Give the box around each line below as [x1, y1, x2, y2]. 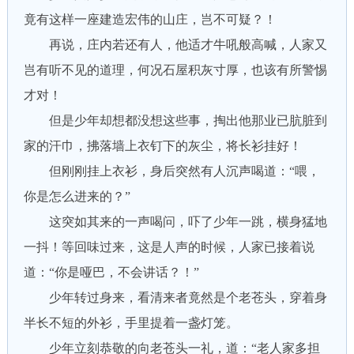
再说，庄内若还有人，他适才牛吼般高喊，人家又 [23, 38, 327, 51]
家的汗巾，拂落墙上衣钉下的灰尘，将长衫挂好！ [23, 139, 302, 153]
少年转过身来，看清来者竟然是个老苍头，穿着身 [23, 291, 327, 304]
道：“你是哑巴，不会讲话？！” [23, 265, 199, 279]
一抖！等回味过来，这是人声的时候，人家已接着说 [23, 240, 314, 254]
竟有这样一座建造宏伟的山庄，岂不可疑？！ [23, 13, 277, 26]
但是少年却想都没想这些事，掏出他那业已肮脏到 [23, 114, 327, 127]
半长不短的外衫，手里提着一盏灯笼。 [23, 316, 239, 330]
